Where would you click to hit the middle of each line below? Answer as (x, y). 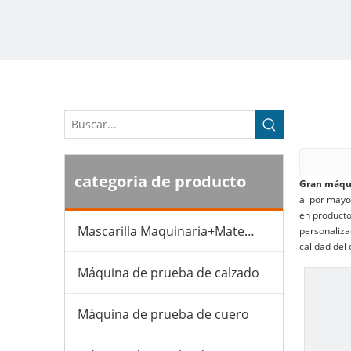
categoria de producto (160, 181)
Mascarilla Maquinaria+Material (250, 231)
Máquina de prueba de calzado (168, 273)
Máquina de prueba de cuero (163, 314)
